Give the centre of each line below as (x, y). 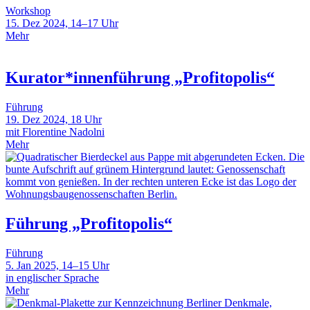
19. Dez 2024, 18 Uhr (54, 119)
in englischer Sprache (52, 277)
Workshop (28, 11)
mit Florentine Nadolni (55, 131)
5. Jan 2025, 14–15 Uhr (57, 265)
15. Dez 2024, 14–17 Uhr (62, 24)
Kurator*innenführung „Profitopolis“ (140, 78)
